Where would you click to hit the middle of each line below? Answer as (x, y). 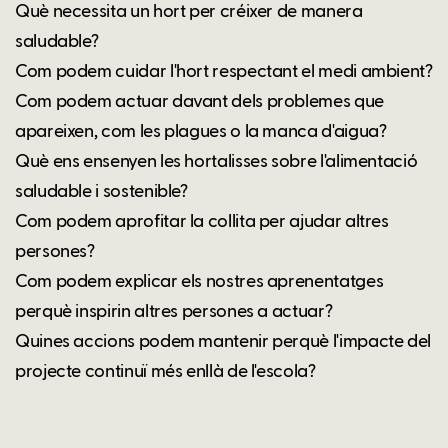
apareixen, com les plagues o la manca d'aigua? (201, 131)
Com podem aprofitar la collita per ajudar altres (202, 221)
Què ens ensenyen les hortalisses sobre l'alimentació (216, 161)
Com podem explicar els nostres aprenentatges (199, 281)
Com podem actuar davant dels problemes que (199, 101)
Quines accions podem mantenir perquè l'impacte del (223, 341)
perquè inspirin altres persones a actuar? (174, 311)
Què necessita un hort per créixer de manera (189, 11)
